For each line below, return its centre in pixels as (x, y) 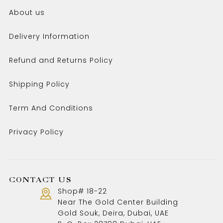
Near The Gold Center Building (118, 202)
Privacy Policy (36, 132)
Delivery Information (49, 36)
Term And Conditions (51, 108)
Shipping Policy (39, 84)
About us (27, 12)
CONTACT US (40, 179)
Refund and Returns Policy (61, 60)
